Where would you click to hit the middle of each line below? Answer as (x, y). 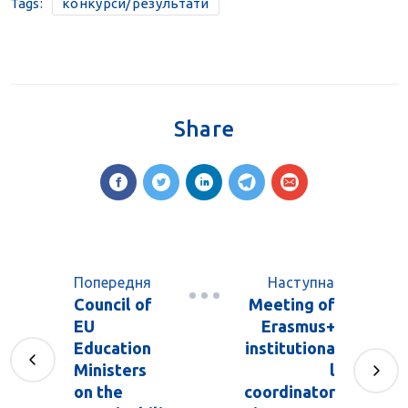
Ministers (110, 370)
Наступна (301, 283)
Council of (112, 305)
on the (98, 392)
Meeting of (291, 305)
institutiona (290, 348)
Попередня (112, 283)
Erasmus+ (298, 326)
